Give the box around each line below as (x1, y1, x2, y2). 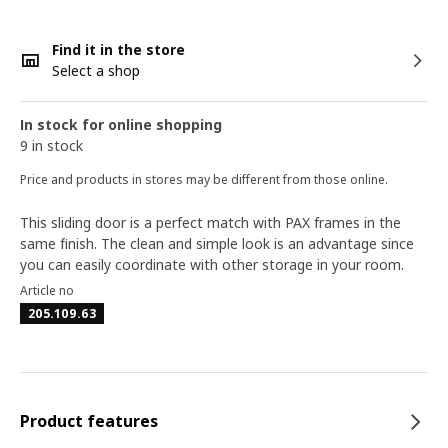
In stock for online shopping (20, 115, 222, 134)
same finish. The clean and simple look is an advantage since (20, 234, 414, 253)
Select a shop (52, 61, 140, 80)
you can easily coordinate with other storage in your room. (20, 255, 404, 274)
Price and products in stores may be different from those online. (20, 171, 388, 188)
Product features (20, 410, 158, 432)
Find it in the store (52, 40, 185, 59)
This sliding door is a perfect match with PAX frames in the (20, 213, 401, 232)
